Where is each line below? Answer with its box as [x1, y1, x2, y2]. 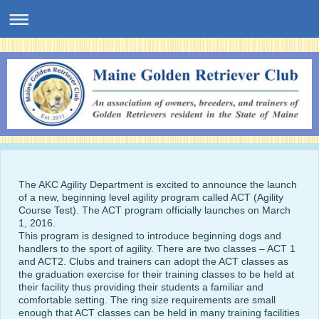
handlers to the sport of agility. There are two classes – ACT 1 [19, 243, 296, 255]
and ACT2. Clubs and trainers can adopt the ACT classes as [19, 256, 288, 268]
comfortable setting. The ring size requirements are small [19, 294, 276, 306]
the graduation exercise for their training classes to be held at [19, 268, 294, 281]
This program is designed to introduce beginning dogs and [19, 230, 281, 242]
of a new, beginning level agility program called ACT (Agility [19, 192, 283, 204]
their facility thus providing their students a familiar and [19, 281, 263, 293]
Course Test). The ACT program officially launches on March [19, 204, 291, 216]
